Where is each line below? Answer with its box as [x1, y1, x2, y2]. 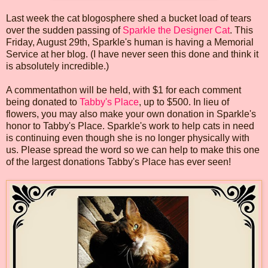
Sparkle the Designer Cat [123, 25, 230, 35]
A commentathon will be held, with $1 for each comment [6, 84, 241, 95]
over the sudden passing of [6, 25, 123, 35]
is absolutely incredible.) [6, 60, 109, 71]
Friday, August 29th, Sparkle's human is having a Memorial [6, 36, 254, 47]
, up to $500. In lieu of [139, 96, 229, 107]
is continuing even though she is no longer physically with [6, 132, 249, 143]
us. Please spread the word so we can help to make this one [6, 144, 260, 155]
